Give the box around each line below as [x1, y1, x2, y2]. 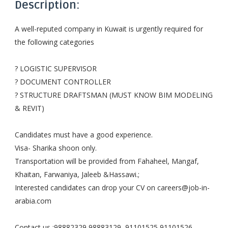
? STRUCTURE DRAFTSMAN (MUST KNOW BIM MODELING [14, 90, 213, 100]
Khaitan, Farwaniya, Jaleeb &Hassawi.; [14, 169, 139, 179]
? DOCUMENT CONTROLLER [14, 77, 111, 87]
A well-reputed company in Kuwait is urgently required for [14, 24, 203, 34]
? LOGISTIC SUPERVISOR [14, 64, 97, 73]
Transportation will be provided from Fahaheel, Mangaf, [14, 156, 199, 166]
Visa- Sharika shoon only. [14, 143, 97, 153]
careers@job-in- [157, 183, 210, 192]
